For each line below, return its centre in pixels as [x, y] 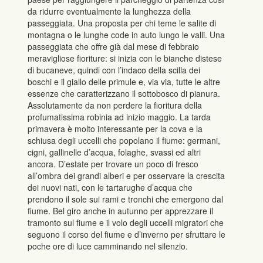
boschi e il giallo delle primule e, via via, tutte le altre [124, 82]
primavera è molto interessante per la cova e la [115, 129]
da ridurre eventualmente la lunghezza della [109, 11]
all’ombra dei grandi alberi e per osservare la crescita [127, 176]
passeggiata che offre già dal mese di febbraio [114, 47]
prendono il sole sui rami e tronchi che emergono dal [126, 199]
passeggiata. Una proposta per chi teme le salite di [122, 23]
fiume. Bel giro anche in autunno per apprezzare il [121, 211]
